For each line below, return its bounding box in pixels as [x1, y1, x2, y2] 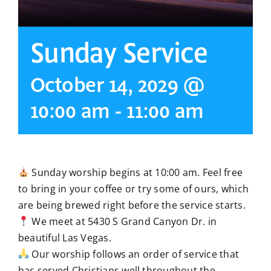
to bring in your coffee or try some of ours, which [18, 181, 249, 195]
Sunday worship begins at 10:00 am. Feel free [29, 165, 243, 179]
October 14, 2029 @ [30, 71, 204, 100]
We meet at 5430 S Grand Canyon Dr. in [29, 214, 217, 228]
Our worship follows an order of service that [29, 247, 240, 261]
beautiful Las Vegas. [18, 230, 111, 244]
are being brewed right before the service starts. [18, 198, 246, 212]
